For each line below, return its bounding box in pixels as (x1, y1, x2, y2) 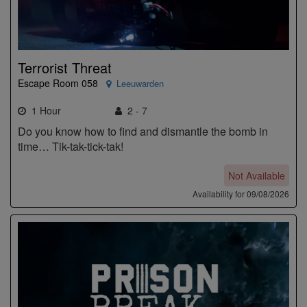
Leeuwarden (116, 76, 164, 90)
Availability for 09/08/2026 (193, 187, 289, 199)
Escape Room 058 (18, 75, 98, 90)
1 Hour (26, 103, 61, 117)
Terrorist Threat (18, 57, 112, 77)
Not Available (228, 168, 285, 182)
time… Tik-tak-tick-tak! (18, 138, 123, 154)
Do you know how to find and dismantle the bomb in (18, 123, 268, 139)
